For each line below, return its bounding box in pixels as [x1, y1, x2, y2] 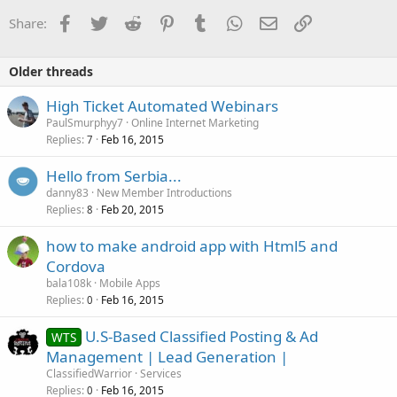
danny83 [46, 185, 89, 201]
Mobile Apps [99, 276, 160, 292]
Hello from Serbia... [46, 166, 182, 187]
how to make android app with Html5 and [46, 236, 338, 257]
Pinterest [175, 12, 230, 31]
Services [140, 366, 182, 382]
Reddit [140, 12, 180, 31]
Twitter [106, 12, 150, 31]
